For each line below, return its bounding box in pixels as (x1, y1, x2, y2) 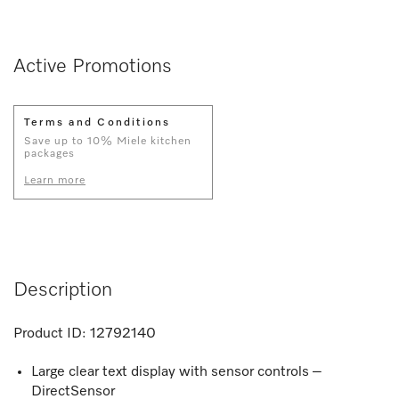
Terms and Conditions (24, 117, 171, 128)
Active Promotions (13, 56, 172, 77)
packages (24, 148, 75, 159)
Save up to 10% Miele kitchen (24, 135, 191, 147)
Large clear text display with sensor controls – (31, 364, 322, 379)
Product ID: (13, 326, 86, 341)
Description (13, 280, 112, 300)
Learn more (24, 175, 85, 186)
